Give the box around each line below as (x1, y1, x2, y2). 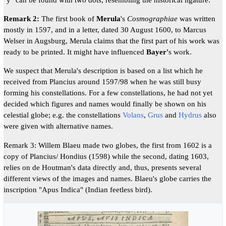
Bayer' (146, 47, 168, 56)
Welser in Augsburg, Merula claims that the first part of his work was (3, 36, 219, 45)
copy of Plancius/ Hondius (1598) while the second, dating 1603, (3, 151, 209, 160)
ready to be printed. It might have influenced (3, 47, 146, 56)
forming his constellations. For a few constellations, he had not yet (3, 88, 212, 97)
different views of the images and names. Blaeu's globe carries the (3, 174, 211, 183)
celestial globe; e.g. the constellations (3, 110, 123, 120)
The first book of (39, 14, 96, 23)
